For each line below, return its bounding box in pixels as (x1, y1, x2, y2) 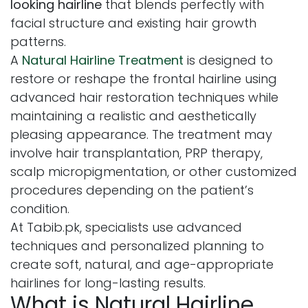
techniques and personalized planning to (10, 236, 264, 254)
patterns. (10, 32, 66, 50)
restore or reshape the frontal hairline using (10, 69, 277, 87)
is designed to (184, 51, 273, 69)
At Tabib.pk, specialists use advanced (10, 218, 242, 236)
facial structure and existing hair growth (10, 14, 256, 32)
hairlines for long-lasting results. (10, 274, 206, 291)
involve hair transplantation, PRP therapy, (10, 144, 263, 162)
